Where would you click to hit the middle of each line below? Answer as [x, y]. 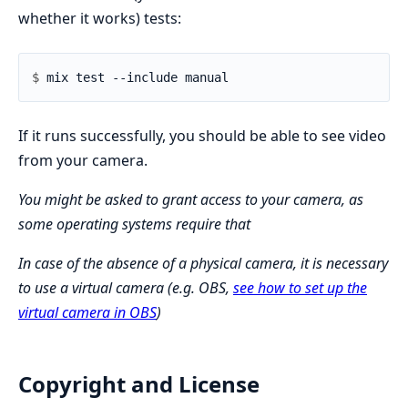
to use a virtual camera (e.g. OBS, [126, 287]
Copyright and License [139, 383]
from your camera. [83, 160]
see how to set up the [300, 287]
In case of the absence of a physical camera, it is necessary [203, 263]
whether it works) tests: [100, 18]
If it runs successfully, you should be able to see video [202, 135]
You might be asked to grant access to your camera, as [191, 199]
